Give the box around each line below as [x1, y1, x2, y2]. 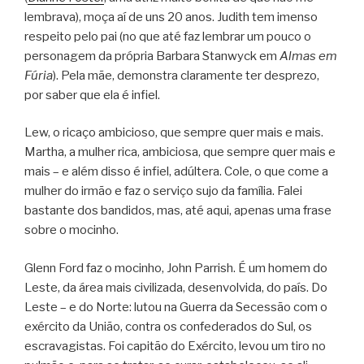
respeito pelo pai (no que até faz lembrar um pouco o [24, 28, 311, 44]
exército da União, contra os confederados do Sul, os [24, 318, 312, 334]
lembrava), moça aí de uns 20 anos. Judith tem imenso [24, 9, 318, 24]
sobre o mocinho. [24, 223, 119, 238]
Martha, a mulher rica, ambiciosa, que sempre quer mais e [24, 145, 336, 160]
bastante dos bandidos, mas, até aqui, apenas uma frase [24, 203, 331, 219]
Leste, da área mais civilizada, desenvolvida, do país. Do [24, 279, 327, 295]
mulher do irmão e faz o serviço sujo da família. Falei [24, 184, 302, 199]
